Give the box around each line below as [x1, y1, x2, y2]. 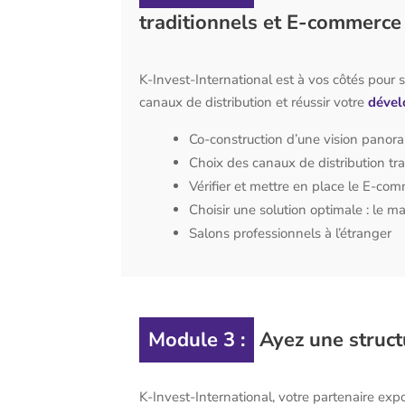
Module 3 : [148, 325, 246, 353]
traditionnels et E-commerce [139, 8, 402, 36]
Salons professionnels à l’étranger [189, 223, 392, 242]
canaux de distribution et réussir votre [139, 92, 369, 111]
